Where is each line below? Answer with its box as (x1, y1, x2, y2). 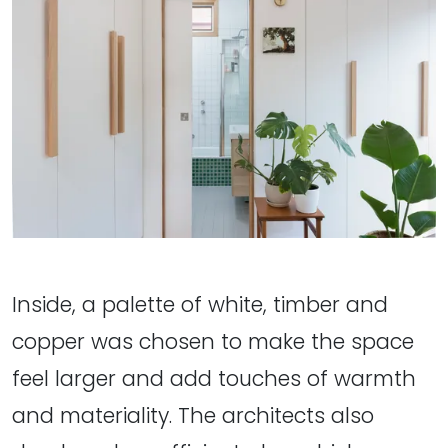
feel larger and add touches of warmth (12, 363, 416, 393)
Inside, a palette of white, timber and (12, 289, 388, 319)
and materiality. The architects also (12, 400, 374, 430)
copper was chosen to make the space (12, 326, 414, 356)
